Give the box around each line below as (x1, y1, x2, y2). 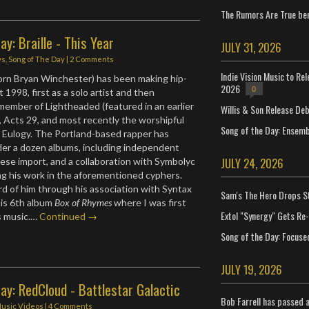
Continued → (39, 210, 98, 222)
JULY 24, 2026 (220, 154, 283, 172)
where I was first (112, 196, 187, 208)
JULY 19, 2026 (220, 261, 282, 278)
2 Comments (70, 54, 114, 63)
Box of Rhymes (54, 196, 112, 208)
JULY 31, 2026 (220, 39, 281, 56)
